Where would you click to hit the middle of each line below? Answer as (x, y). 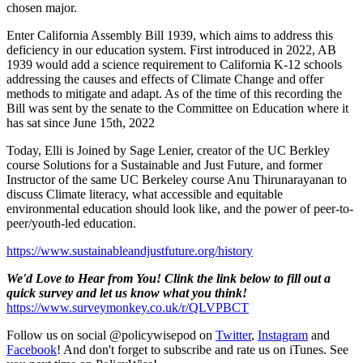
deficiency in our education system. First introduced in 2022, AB (171, 49)
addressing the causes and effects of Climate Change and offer (165, 79)
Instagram (283, 335)
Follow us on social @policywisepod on (111, 335)
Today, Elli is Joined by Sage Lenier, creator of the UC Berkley (168, 150)
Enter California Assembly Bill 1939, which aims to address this (170, 35)
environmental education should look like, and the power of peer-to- (180, 208)
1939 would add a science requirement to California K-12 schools (174, 64)
